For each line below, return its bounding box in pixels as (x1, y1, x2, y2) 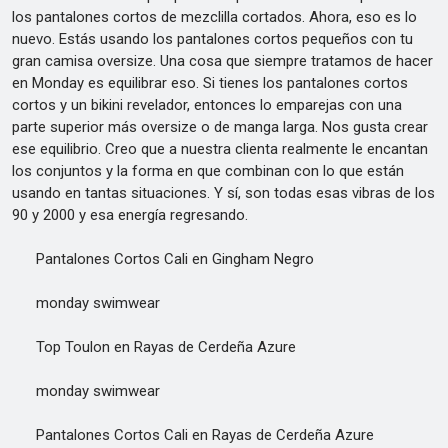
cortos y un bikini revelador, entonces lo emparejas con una (12, 96, 402, 114)
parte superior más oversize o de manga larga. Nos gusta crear (12, 118, 428, 136)
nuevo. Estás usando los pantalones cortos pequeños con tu (12, 30, 413, 48)
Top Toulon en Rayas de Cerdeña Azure (12, 338, 296, 356)
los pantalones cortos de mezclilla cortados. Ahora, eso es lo (12, 8, 417, 26)
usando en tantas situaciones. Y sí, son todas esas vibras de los (12, 184, 435, 202)
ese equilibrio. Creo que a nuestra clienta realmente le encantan (12, 140, 428, 158)
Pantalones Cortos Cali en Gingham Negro (12, 250, 314, 268)
